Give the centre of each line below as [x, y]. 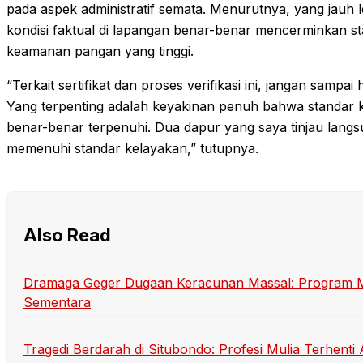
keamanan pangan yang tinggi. [100, 51]
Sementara [57, 302]
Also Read [67, 235]
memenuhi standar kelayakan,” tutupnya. [132, 148]
